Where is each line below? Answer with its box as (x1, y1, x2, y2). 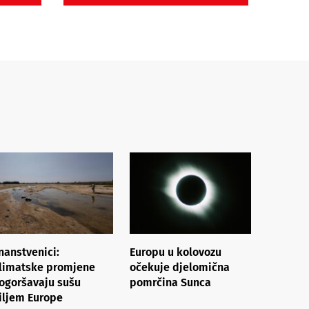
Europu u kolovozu (130, 245, 221, 259)
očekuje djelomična (130, 260, 230, 274)
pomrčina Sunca (130, 275, 211, 289)
